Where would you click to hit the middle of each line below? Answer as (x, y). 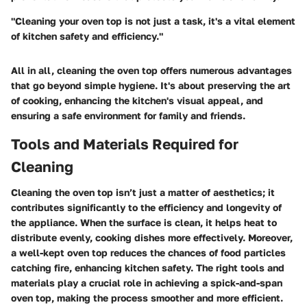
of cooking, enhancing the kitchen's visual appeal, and (137, 100)
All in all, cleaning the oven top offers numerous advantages (151, 70)
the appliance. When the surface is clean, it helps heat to (144, 223)
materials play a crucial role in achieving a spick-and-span (147, 283)
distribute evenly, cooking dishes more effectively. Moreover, (152, 238)
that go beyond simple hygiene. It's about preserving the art (151, 85)
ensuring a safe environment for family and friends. (128, 115)
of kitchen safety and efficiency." (87, 36)
